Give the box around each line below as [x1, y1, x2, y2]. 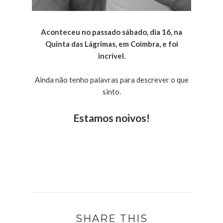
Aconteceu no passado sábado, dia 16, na [41, 27, 182, 37]
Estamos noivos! [73, 111, 150, 125]
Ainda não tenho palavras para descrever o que [34, 75, 189, 85]
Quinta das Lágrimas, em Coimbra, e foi [45, 39, 178, 49]
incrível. [98, 51, 125, 61]
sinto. [102, 87, 121, 97]
